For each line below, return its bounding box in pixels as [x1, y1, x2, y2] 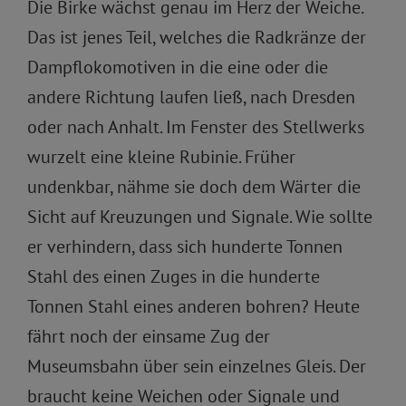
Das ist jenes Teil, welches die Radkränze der [27, 25, 366, 49]
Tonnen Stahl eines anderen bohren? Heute [27, 295, 360, 318]
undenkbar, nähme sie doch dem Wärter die [27, 175, 361, 198]
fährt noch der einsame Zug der [27, 324, 270, 348]
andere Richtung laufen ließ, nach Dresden [27, 85, 355, 109]
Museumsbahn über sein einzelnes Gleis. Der [27, 354, 366, 378]
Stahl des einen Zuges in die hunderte [27, 265, 320, 288]
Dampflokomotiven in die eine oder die [27, 55, 328, 79]
